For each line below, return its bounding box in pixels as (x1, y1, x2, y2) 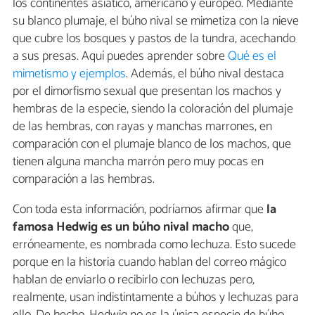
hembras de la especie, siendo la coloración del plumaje (13, 98, 293, 120)
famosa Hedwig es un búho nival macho (13, 216, 229, 238)
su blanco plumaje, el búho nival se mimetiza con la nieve (13, 10, 299, 32)
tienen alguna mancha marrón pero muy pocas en (13, 150, 264, 172)
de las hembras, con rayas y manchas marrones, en (13, 115, 272, 137)
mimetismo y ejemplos (13, 63, 126, 84)
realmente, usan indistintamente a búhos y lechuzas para (13, 286, 299, 308)
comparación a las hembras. (13, 168, 155, 190)
